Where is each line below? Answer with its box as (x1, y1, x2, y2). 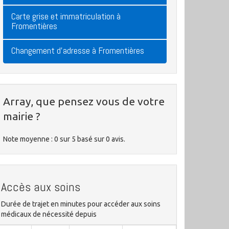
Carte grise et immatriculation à (11, 10, 121, 22)
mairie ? (3, 110, 40, 122)
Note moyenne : (3, 135, 54, 143)
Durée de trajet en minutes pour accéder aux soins (1, 200, 161, 208)
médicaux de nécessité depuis (1, 210, 97, 218)
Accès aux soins (1, 179, 80, 195)
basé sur (77, 135, 106, 143)
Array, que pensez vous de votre (3, 95, 165, 107)
